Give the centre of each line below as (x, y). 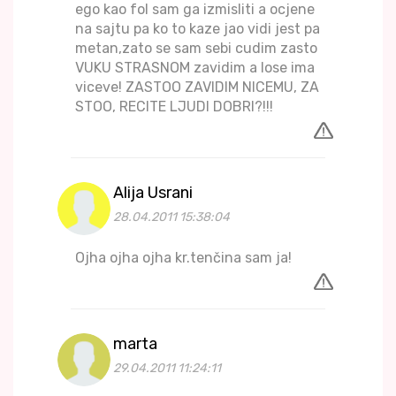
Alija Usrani (153, 193)
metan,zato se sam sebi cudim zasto (196, 49)
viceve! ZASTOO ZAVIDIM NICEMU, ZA (197, 88)
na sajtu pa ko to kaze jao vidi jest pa (198, 29)
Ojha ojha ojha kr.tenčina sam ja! (183, 258)
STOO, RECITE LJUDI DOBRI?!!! (174, 107)
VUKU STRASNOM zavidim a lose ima (195, 68)
